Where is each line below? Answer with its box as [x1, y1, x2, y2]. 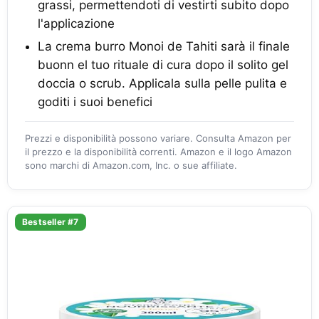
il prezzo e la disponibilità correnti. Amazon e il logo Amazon [25, 145, 292, 157]
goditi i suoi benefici [38, 94, 152, 109]
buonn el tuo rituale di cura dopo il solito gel [38, 57, 288, 72]
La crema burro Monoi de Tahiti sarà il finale [38, 38, 290, 53]
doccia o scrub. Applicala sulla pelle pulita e [38, 75, 287, 90]
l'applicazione [38, 16, 115, 31]
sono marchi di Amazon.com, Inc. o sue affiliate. [25, 159, 237, 171]
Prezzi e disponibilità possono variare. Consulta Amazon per [25, 132, 291, 144]
